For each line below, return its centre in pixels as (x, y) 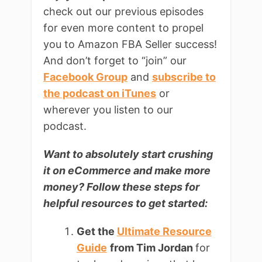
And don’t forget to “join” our (115, 61)
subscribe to (184, 77)
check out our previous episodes (123, 12)
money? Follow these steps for (121, 187)
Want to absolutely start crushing (128, 154)
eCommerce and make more (139, 171)
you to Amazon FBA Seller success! (130, 44)
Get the (96, 232)
